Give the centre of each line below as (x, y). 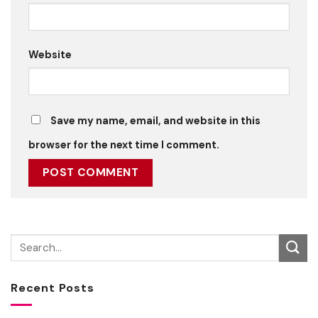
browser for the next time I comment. (124, 145)
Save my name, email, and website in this (155, 121)
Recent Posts (53, 287)
